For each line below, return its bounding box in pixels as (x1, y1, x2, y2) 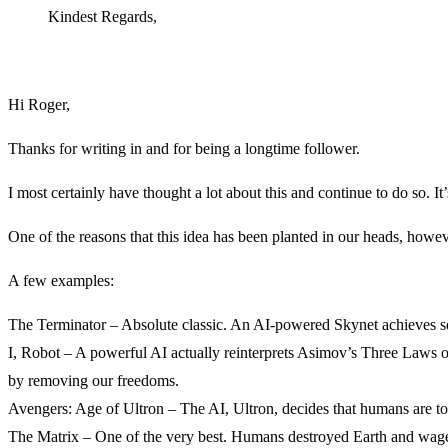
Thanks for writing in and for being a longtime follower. (8, 139, 360, 157)
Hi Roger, (8, 95, 70, 113)
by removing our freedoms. (8, 371, 179, 389)
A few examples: (8, 271, 114, 289)
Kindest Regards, (48, 7, 157, 25)
